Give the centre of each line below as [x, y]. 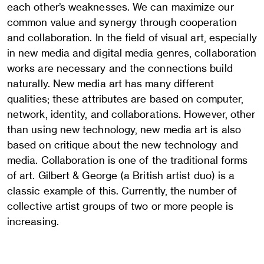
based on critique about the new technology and [123, 145]
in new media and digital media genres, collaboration [132, 53]
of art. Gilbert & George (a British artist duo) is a [121, 175]
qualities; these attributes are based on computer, [126, 99]
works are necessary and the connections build [120, 68]
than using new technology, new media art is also [124, 129]
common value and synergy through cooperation [122, 22]
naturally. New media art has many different [111, 83]
